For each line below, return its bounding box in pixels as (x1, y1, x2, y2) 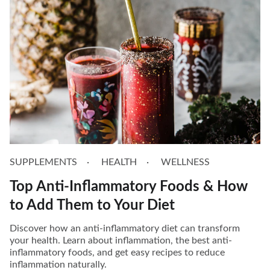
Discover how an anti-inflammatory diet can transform (10, 223, 240, 233)
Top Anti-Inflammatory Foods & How (10, 179, 248, 194)
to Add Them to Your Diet (10, 198, 175, 213)
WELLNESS (161, 157, 210, 167)
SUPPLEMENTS (10, 157, 77, 167)
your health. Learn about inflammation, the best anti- (10, 235, 232, 245)
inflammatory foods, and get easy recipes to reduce (10, 247, 225, 257)
